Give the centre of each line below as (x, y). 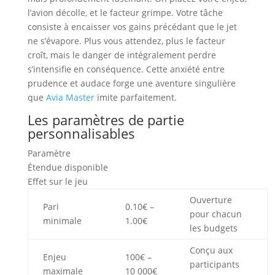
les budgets (213, 228)
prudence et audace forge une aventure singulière (131, 83)
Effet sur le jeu (57, 182)
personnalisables (81, 134)
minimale (62, 221)
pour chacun (215, 214)
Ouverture (211, 200)
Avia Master (70, 98)
